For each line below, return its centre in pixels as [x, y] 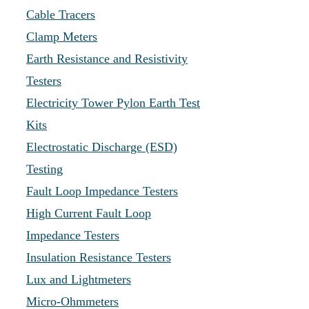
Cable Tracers [61, 14]
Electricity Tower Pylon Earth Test [113, 103]
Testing [44, 169]
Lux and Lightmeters [79, 279]
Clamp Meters [62, 37]
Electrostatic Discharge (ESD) [102, 147]
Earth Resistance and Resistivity [107, 59]
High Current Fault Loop [89, 213]
